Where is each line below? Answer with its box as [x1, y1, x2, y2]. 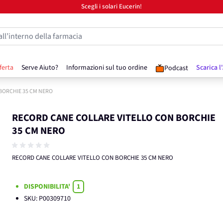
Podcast [164, 63, 188, 73]
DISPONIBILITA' [24, 182, 72, 192]
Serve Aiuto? [21, 63, 58, 73]
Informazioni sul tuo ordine [66, 63, 147, 73]
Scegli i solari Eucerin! [81, 2, 142, 11]
